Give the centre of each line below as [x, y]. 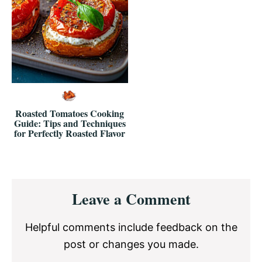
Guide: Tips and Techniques [70, 123]
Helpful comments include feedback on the [131, 227]
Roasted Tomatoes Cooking [70, 113]
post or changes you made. [131, 244]
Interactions [55, 205]
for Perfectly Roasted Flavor [70, 133]
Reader [37, 187]
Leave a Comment [131, 199]
